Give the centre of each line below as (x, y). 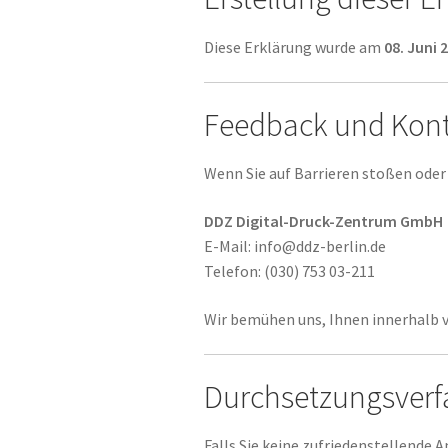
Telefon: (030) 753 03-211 (290, 270)
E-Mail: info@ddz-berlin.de (295, 245)
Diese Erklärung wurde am (294, 46)
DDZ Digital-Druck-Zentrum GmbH (324, 220)
